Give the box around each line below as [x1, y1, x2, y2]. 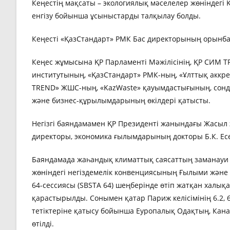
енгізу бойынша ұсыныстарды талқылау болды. [32, 10, 201, 21]
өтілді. [32, 218, 54, 228]
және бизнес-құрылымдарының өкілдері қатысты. [32, 95, 210, 105]
